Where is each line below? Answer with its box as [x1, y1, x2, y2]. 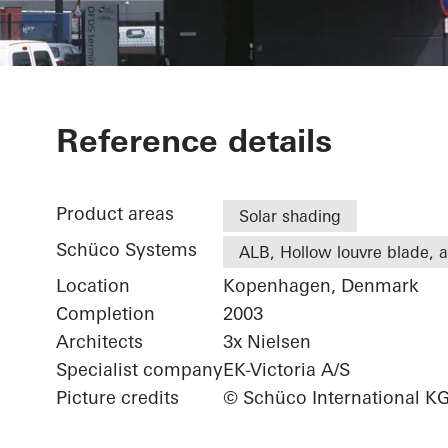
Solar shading [239, 206, 341, 227]
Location [56, 274, 130, 298]
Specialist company [56, 358, 223, 382]
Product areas [56, 202, 174, 226]
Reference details [56, 121, 332, 161]
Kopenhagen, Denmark [223, 274, 419, 298]
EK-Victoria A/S [223, 358, 350, 382]
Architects [56, 330, 143, 354]
